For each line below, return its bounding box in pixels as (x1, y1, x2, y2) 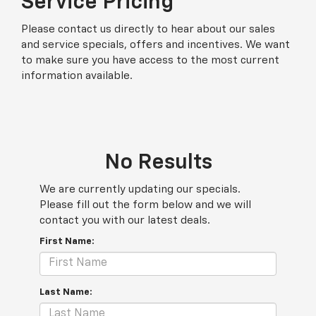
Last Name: (39, 287, 92, 297)
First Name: (39, 236, 95, 246)
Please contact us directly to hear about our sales (21, 23, 275, 35)
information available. (21, 70, 133, 81)
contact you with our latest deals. (39, 214, 210, 226)
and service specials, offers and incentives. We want (21, 39, 290, 50)
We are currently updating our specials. (39, 183, 241, 195)
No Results (104, 152, 212, 174)
